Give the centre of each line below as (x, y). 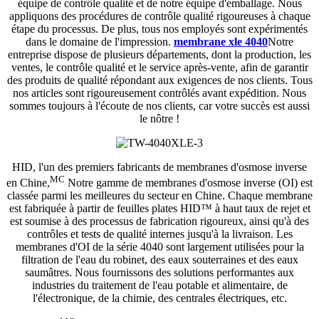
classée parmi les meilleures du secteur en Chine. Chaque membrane (159, 196)
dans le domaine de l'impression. (100, 42)
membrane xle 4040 (221, 42)
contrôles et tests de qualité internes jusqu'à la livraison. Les (159, 234)
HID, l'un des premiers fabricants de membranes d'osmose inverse (159, 167)
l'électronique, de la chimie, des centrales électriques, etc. (159, 298)
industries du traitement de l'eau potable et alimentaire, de (159, 286)
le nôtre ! (159, 119)
